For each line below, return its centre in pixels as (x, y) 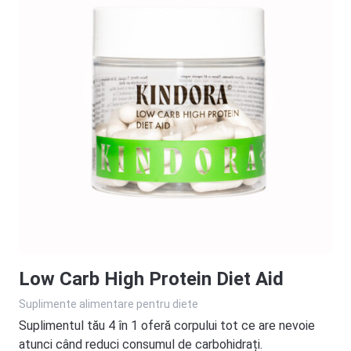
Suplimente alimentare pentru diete (109, 304)
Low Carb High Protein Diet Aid (151, 279)
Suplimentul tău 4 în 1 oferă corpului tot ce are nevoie (167, 325)
